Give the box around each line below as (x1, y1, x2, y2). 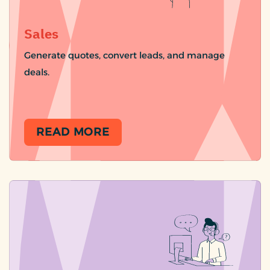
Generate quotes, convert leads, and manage (24, 49, 225, 61)
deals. (24, 66, 49, 78)
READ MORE (36, 125, 110, 139)
